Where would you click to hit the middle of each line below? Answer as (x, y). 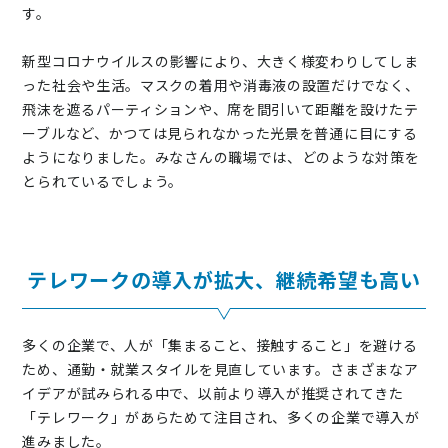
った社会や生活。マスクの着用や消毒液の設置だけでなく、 (221, 85)
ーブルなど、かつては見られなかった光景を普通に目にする (220, 133)
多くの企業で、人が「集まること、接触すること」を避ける (220, 345)
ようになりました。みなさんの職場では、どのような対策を (221, 157)
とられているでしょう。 (103, 181)
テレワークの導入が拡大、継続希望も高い (224, 279)
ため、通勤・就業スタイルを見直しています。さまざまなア (220, 369)
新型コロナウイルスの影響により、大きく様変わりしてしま (220, 61)
